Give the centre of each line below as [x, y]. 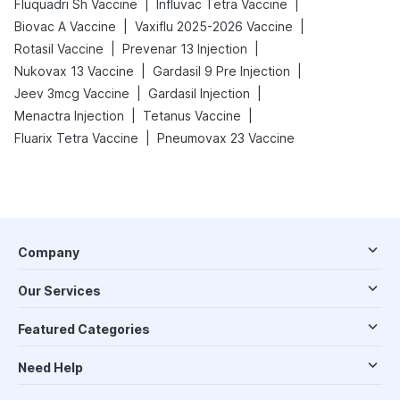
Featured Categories [84, 329]
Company [49, 252]
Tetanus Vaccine [192, 116]
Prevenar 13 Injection [185, 49]
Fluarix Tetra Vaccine [76, 138]
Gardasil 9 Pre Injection [221, 71]
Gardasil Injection [199, 93]
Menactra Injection [69, 116]
